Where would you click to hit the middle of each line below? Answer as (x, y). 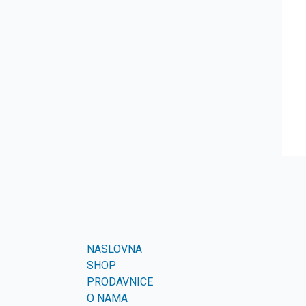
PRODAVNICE (120, 282)
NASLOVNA (114, 249)
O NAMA (107, 298)
